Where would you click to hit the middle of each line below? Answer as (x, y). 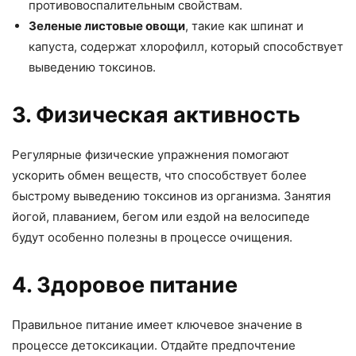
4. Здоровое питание (125, 285)
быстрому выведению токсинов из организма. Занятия (171, 196)
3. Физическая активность (156, 115)
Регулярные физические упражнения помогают (151, 155)
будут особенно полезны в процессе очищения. (152, 237)
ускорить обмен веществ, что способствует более (159, 175)
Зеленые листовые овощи (107, 26)
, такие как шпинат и (244, 26)
